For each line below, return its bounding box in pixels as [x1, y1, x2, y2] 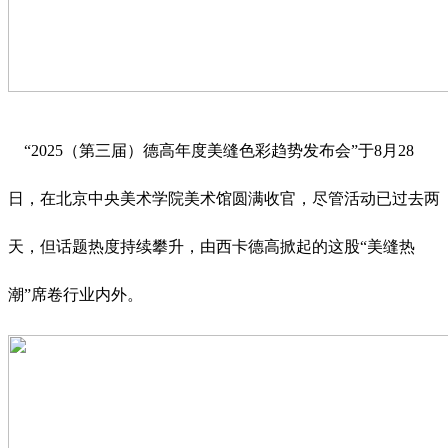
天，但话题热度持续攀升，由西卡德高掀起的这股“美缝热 [8, 238, 415, 256]
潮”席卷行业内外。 [8, 286, 143, 304]
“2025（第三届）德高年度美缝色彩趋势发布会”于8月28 [8, 142, 414, 160]
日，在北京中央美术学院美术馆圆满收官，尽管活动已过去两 [8, 190, 440, 208]
